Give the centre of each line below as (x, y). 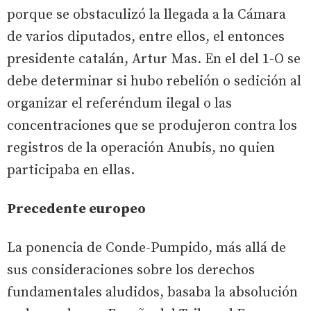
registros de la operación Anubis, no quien (141, 148)
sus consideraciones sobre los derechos (131, 270)
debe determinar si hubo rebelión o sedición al (154, 81)
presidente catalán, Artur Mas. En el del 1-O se (154, 59)
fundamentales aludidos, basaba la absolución (152, 292)
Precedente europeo (76, 209)
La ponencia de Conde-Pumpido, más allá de (146, 248)
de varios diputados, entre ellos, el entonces (146, 37)
